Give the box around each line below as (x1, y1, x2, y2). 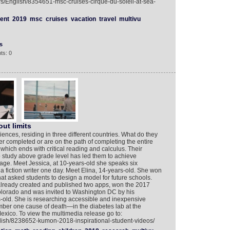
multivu (119, 15, 141, 23)
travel (99, 15, 116, 23)
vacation (70, 15, 96, 23)
